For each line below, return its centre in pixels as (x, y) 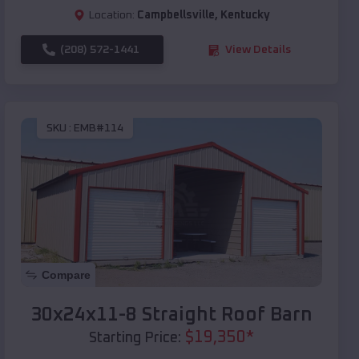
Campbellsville (175, 16)
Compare (66, 275)
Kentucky (245, 16)
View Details (258, 50)
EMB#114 (99, 128)
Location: (111, 16)
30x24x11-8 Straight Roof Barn (171, 315)
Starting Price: (135, 339)
